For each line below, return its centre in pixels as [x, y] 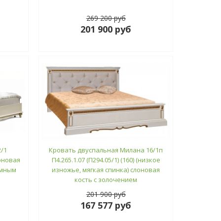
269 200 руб [106, 18]
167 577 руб [106, 205]
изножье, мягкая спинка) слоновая [106, 169]
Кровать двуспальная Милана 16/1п [106, 150]
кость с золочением [106, 179]
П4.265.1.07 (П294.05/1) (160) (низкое [106, 160]
